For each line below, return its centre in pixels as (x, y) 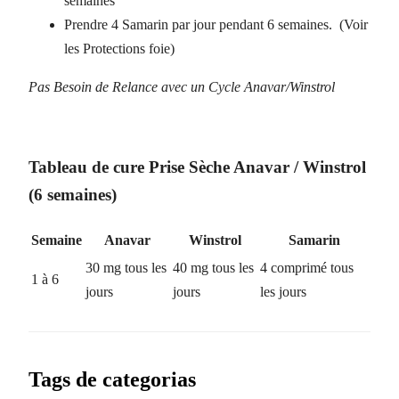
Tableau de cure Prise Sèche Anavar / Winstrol (197, 167)
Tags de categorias (112, 379)
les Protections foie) (119, 48)
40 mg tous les (213, 268)
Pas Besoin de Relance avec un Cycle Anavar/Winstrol (182, 86)
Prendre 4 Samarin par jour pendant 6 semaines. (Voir (216, 24)
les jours (283, 292)
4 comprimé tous (307, 268)
